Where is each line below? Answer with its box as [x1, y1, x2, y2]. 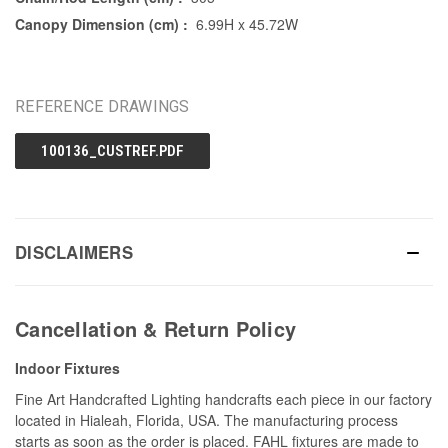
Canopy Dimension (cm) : [15, 14, 188, 35]
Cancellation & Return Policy [15, 314, 296, 344]
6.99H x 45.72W [195, 14, 298, 35]
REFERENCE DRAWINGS [15, 97, 190, 117]
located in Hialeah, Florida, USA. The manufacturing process [15, 410, 398, 431]
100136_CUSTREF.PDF [41, 142, 184, 161]
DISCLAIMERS [15, 240, 133, 265]
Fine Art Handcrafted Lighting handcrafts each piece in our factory [15, 389, 432, 410]
